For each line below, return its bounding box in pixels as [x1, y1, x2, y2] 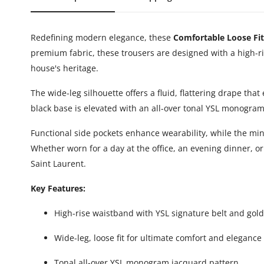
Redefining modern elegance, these [31, 31, 173, 43]
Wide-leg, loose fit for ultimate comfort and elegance [54, 232, 262, 243]
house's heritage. [31, 62, 98, 74]
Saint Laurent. [31, 157, 86, 169]
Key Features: [31, 182, 85, 194]
